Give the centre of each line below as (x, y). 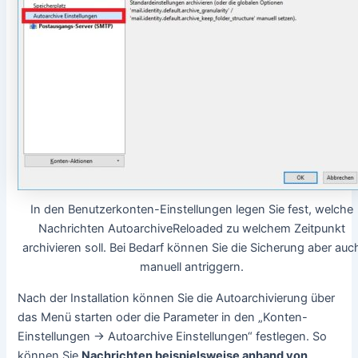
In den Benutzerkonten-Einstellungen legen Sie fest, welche (191, 210)
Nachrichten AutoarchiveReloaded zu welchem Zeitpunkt (191, 229)
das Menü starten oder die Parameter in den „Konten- (163, 317)
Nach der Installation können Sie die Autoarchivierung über (177, 298)
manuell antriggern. (191, 267)
